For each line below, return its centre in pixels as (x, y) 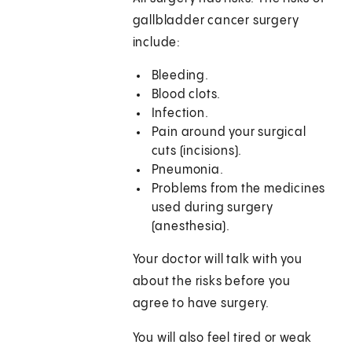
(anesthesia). (191, 227)
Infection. (180, 114)
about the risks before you (211, 282)
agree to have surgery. (201, 304)
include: (157, 43)
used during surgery (212, 208)
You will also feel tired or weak (222, 339)
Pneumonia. (187, 170)
